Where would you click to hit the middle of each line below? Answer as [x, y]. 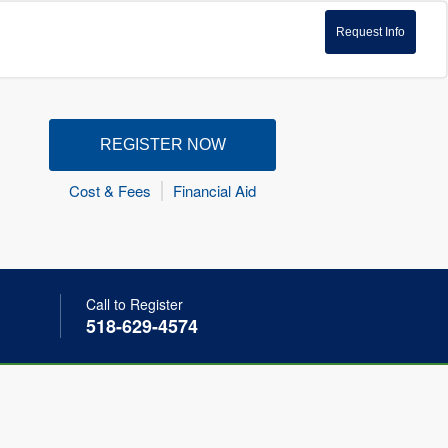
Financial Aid [214, 190]
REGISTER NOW [162, 144]
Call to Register [135, 304]
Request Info [370, 32]
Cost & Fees [110, 190]
